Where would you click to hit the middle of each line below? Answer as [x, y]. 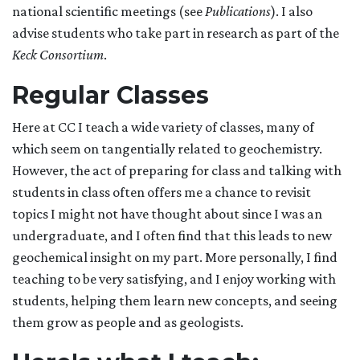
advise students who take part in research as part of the [176, 33]
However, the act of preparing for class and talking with [177, 171]
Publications [238, 12]
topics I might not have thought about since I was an [167, 214]
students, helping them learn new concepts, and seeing [175, 301]
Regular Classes [110, 96]
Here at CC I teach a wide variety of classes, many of [163, 127]
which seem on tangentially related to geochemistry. [167, 149]
